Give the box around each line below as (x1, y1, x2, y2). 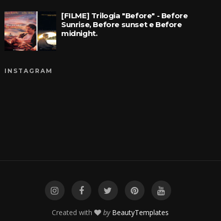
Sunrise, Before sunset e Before (61, 20, 182, 30)
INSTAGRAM (4, 67, 53, 75)
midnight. (61, 29, 98, 38)
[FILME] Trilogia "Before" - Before (61, 11, 188, 21)
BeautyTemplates (112, 208, 169, 218)
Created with (52, 208, 95, 218)
